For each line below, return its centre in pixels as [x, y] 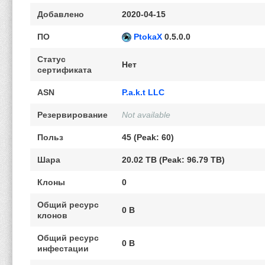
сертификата [64, 70]
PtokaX [148, 37]
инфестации [63, 248]
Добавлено [61, 14]
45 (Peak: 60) [148, 137]
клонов [52, 215]
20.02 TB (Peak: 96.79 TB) [173, 160]
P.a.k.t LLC [143, 92]
